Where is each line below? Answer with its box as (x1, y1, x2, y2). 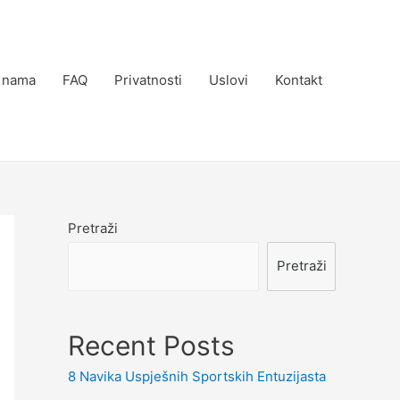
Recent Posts (68, 329, 235, 362)
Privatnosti (114, 71, 182, 88)
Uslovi (209, 71, 248, 88)
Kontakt (275, 71, 322, 88)
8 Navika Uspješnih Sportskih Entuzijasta (68, 367, 326, 385)
